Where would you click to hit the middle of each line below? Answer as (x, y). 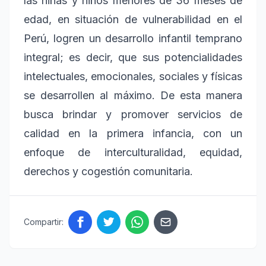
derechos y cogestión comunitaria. (108, 171)
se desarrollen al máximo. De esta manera (133, 95)
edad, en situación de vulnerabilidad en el (133, 19)
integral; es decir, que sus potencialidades (133, 57)
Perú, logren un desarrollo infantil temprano (133, 38)
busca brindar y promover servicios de (133, 114)
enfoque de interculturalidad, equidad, (133, 152)
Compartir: (44, 221)
